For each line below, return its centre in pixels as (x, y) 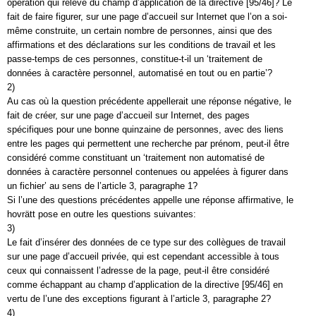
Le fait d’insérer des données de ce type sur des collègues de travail (146, 242)
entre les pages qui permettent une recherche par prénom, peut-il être (148, 144)
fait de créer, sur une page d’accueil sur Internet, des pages (128, 115)
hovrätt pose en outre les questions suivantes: (102, 214)
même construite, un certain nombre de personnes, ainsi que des (140, 31)
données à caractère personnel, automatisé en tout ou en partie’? (140, 73)
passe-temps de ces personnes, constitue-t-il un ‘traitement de (135, 59)
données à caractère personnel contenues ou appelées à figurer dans (148, 172)
